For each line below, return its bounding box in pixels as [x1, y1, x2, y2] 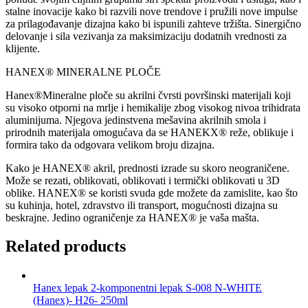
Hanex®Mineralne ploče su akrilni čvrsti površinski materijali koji [5, 89, 291, 101]
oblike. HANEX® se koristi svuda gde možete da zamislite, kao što [5, 186, 298, 199]
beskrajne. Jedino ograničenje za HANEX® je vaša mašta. [5, 211, 259, 223]
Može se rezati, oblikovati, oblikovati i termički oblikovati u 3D [5, 174, 280, 186]
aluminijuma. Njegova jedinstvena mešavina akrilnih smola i [5, 113, 266, 126]
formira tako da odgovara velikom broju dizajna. [5, 138, 214, 151]
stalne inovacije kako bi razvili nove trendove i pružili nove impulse [5, 5, 298, 17]
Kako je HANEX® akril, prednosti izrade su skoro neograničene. [5, 162, 289, 174]
